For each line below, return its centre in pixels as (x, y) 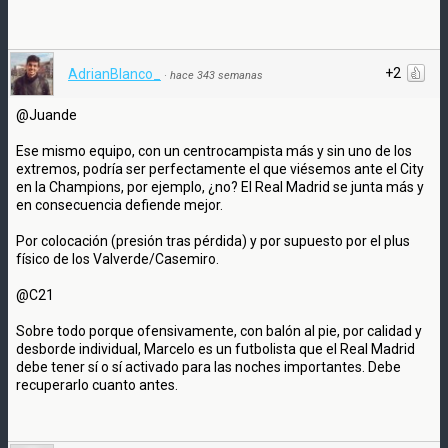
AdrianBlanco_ (114, 73)
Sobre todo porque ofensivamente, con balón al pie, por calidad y (219, 330)
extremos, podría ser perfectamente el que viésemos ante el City (220, 168)
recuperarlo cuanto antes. (97, 384)
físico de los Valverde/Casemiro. (117, 258)
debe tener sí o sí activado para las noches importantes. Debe (208, 366)
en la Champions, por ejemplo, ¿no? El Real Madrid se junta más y (220, 186)
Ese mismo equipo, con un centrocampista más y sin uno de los (214, 150)
